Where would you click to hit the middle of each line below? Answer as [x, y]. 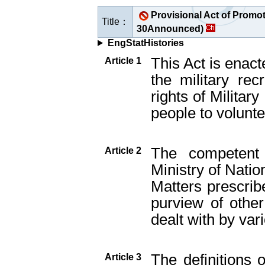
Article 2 [123, 151]
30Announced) [170, 29]
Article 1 [123, 61]
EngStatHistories [146, 43]
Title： [115, 22]
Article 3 [123, 257]
